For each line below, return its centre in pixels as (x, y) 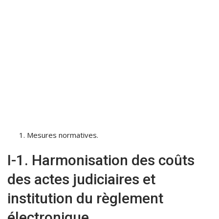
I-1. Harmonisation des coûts (101, 160)
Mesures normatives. (63, 135)
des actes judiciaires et (81, 179)
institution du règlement (85, 198)
